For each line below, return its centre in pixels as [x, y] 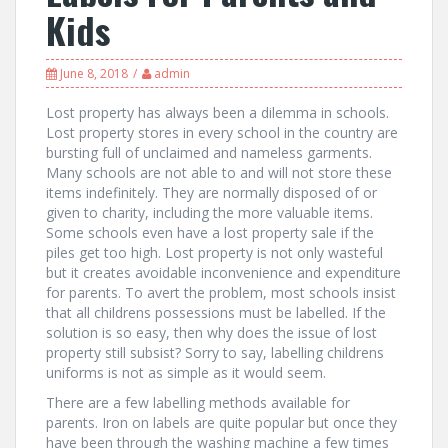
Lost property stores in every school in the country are [222, 132]
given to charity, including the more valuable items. [209, 212]
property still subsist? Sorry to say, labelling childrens [215, 352]
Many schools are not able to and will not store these [219, 172]
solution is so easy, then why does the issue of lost [211, 332]
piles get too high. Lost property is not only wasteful [214, 252]
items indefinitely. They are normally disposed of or [211, 192]
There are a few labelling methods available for [198, 402]
